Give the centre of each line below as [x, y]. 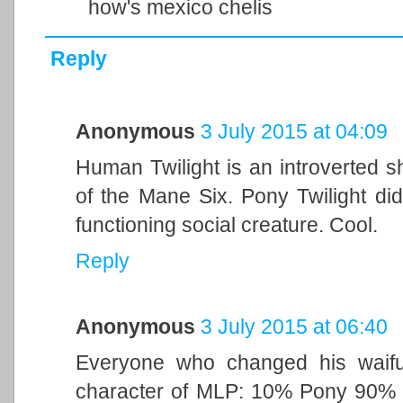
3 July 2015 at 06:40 [294, 326]
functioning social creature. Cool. [227, 225]
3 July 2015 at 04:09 [294, 132]
